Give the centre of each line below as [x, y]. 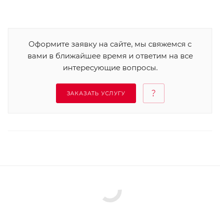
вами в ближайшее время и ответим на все [110, 56]
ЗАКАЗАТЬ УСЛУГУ [96, 94]
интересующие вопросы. [110, 68]
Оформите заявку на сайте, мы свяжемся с [110, 44]
